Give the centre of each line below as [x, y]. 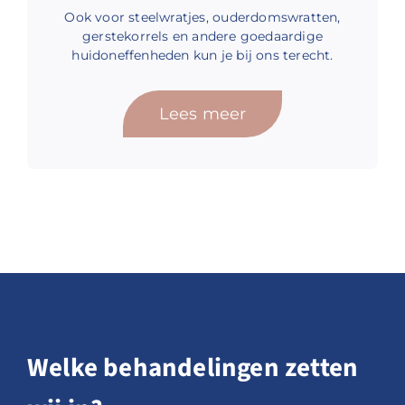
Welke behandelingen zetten [193, 368]
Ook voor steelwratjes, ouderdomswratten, [202, 18]
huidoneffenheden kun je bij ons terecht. [202, 56]
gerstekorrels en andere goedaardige [202, 37]
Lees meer [202, 114]
